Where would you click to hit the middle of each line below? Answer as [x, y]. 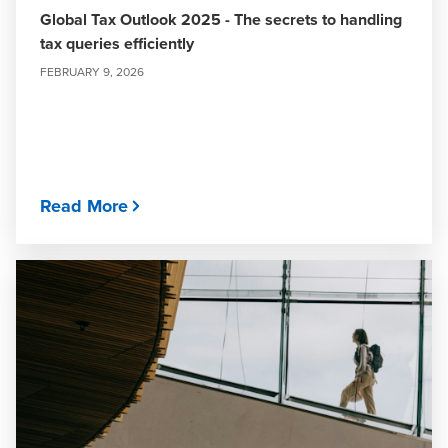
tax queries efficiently [117, 43]
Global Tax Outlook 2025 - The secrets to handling [221, 19]
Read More [84, 206]
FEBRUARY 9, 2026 [92, 71]
